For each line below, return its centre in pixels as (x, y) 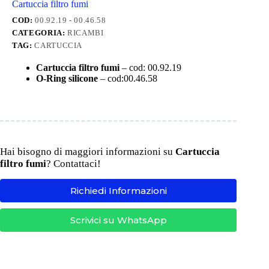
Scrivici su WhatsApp (118, 220)
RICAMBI (86, 33)
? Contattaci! (74, 164)
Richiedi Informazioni (118, 191)
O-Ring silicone (67, 79)
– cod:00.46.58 (128, 79)
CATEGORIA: (40, 33)
